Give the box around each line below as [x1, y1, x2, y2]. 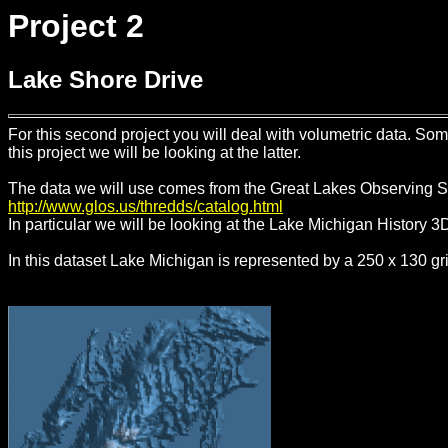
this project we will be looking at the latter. [8, 144, 301, 162]
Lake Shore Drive [8, 66, 203, 94]
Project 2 [8, 8, 144, 44]
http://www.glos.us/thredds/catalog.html [8, 198, 283, 216]
